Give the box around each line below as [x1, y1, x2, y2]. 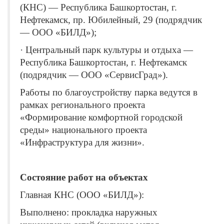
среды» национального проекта [20, 124, 147, 135]
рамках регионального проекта [20, 99, 145, 110]
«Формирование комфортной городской [20, 111, 182, 122]
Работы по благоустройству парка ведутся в [20, 86, 197, 97]
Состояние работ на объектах [20, 171, 148, 182]
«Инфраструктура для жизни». [20, 136, 144, 147]
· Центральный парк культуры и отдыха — [20, 44, 193, 55]
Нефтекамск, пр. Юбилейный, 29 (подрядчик [20, 14, 202, 25]
